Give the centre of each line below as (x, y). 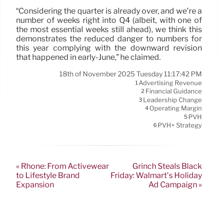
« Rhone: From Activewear (63, 166)
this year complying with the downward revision (109, 48)
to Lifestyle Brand (48, 175)
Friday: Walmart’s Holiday (156, 175)
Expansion (35, 184)
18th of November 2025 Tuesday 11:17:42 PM (131, 74)
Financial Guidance (174, 91)
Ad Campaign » (175, 184)
